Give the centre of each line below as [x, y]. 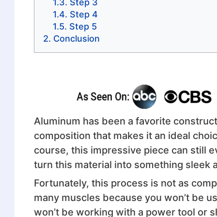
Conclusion [76, 38]
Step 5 [83, 26]
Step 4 [84, 14]
